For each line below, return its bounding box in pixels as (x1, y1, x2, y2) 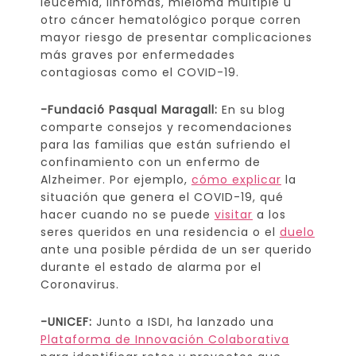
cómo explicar (191, 171, 281, 188)
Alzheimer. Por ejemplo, (40, 171, 192, 188)
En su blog (217, 101, 285, 118)
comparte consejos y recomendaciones (40, 118, 292, 135)
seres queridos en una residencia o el (40, 223, 280, 240)
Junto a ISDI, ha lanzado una (91, 313, 274, 330)
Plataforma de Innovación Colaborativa (40, 331, 289, 347)
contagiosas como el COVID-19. (40, 64, 239, 80)
